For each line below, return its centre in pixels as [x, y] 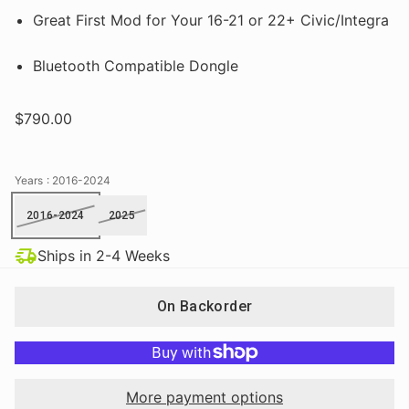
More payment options [204, 397]
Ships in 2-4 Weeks [104, 256]
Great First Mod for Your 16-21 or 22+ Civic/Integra [211, 20]
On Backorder [204, 306]
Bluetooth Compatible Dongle [136, 65]
